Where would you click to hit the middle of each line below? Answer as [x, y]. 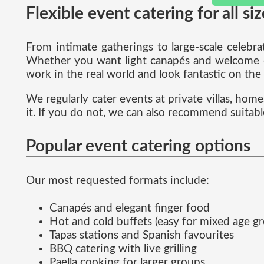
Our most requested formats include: [118, 180]
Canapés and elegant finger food [130, 208]
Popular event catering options [138, 146]
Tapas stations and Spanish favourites [142, 235]
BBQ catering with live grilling [123, 249]
